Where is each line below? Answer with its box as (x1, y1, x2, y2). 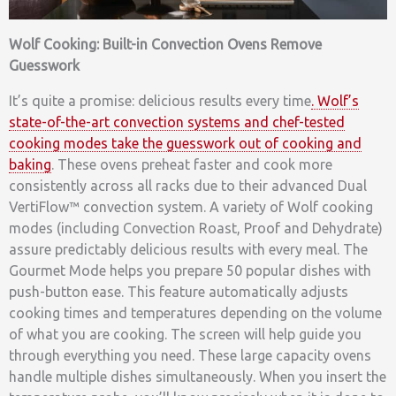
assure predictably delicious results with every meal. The (9, 241, 368, 258)
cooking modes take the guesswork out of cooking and (9, 135, 362, 152)
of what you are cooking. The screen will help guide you (9, 326, 362, 343)
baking (9, 156, 51, 173)
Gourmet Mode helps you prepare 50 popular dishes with (9, 263, 371, 279)
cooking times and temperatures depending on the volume (9, 305, 382, 322)
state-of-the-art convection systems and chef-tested (9, 114, 345, 131)
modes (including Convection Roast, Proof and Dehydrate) (9, 220, 383, 237)
